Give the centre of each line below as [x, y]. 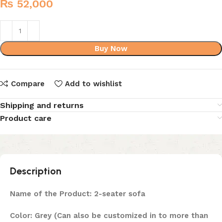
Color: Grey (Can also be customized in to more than [109, 216]
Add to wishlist [93, 83]
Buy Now [111, 48]
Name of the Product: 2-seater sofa [78, 194]
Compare [28, 83]
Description [36, 171]
